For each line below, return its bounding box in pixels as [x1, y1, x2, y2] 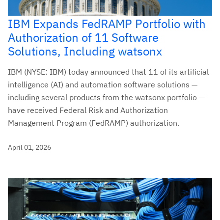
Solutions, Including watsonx [8, 43, 162, 59]
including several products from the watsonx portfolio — [8, 92, 205, 102]
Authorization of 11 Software [8, 29, 159, 45]
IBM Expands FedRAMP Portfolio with [8, 15, 206, 31]
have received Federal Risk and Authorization [8, 105, 168, 115]
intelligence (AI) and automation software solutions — [8, 79, 197, 89]
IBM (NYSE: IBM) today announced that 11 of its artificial [8, 66, 209, 77]
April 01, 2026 [8, 142, 51, 152]
